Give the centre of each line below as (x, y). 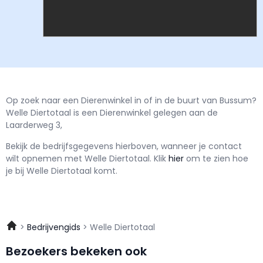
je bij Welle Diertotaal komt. (62, 171)
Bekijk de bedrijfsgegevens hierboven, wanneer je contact (124, 146)
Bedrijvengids (54, 227)
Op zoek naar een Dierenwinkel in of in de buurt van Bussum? (131, 101)
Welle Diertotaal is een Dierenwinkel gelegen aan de (112, 113)
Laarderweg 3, (34, 125)
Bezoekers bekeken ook (76, 252)
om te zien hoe (217, 158)
